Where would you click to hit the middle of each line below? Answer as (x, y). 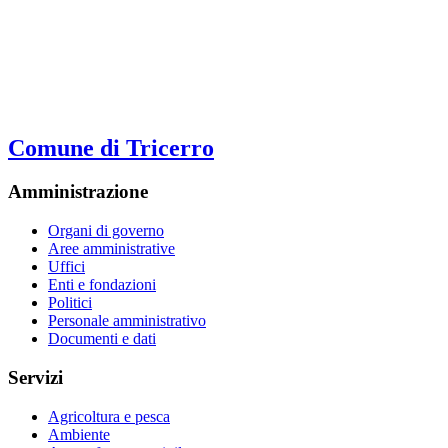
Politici (70, 303)
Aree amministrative (111, 249)
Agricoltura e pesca (109, 416)
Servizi (35, 377)
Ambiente (79, 434)
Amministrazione (78, 192)
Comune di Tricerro (111, 147)
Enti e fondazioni (102, 285)
